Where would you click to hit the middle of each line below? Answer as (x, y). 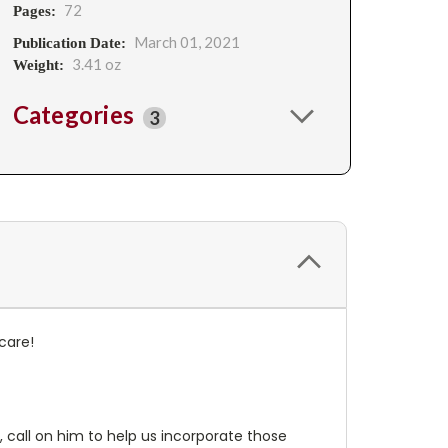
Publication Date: (69, 43)
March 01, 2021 (186, 42)
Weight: (38, 65)
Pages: (34, 11)
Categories (76, 114)
